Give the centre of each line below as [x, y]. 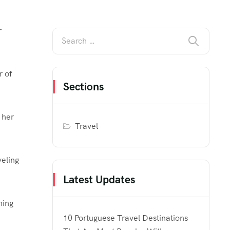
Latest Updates [99, 179]
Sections [83, 86]
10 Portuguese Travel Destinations [126, 218]
